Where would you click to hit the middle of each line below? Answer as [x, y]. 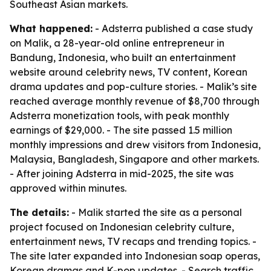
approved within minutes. [68, 188]
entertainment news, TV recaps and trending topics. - [133, 241]
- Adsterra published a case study [173, 28]
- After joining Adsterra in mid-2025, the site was [122, 174]
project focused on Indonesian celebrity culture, [122, 227]
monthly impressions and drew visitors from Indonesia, [135, 145]
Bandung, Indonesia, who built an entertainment [123, 57]
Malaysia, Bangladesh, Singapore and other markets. [134, 159]
